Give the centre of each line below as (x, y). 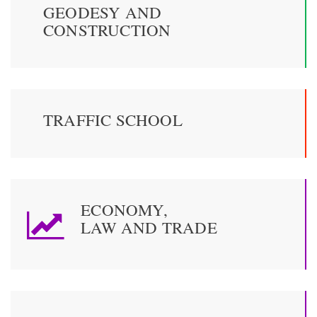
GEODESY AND (103, 12)
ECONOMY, (124, 210)
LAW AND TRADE (149, 227)
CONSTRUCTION (107, 30)
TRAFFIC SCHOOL (113, 120)
